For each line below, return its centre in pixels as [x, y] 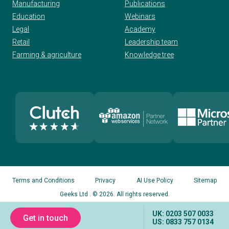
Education [29, 16]
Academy [140, 29]
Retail [21, 42]
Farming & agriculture [47, 54]
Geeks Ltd [74, 194]
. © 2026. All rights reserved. [129, 194]
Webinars [140, 16]
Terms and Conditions [43, 180]
